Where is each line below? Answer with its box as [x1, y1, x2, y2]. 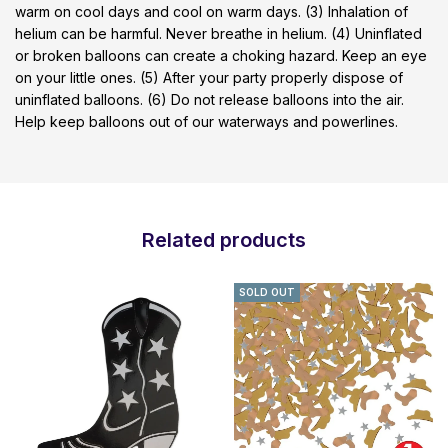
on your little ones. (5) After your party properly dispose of [15, 69, 403, 87]
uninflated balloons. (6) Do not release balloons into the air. [15, 91, 404, 109]
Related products [142, 228, 306, 253]
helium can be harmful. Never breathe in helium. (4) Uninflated [15, 25, 422, 43]
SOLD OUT [239, 286, 295, 299]
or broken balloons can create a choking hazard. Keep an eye [15, 47, 427, 65]
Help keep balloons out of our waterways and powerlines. [15, 113, 398, 131]
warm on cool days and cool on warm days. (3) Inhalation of [15, 3, 408, 21]
